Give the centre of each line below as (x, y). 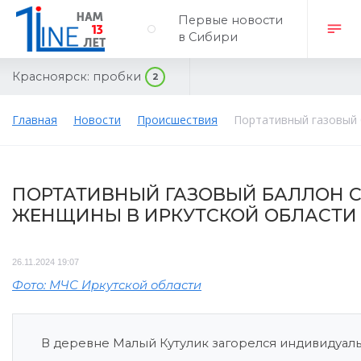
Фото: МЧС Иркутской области (107, 285)
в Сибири (208, 37)
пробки (117, 76)
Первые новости (230, 20)
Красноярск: (51, 76)
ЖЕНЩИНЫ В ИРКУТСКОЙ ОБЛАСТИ (185, 216)
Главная (35, 120)
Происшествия (177, 120)
